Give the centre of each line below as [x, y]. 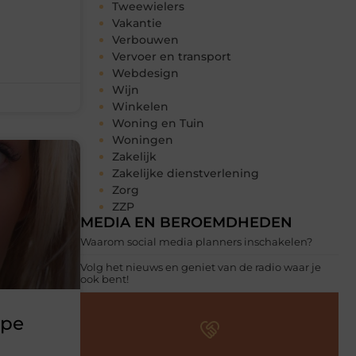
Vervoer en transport [172, 57]
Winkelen [140, 107]
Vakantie [137, 23]
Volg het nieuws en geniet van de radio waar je [201, 267]
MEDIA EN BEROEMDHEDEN [186, 223]
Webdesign [145, 74]
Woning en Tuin [158, 124]
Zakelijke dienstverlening [186, 174]
